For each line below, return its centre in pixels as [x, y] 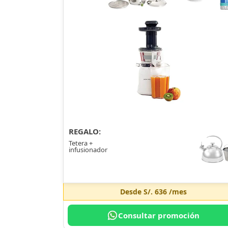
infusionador [88, 149]
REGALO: [85, 131]
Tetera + [81, 143]
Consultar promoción [159, 215]
